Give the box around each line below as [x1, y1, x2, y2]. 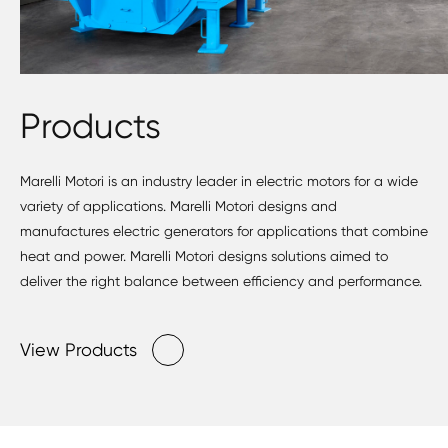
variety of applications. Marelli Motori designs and [20, 198, 337, 215]
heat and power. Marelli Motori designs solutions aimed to [20, 248, 388, 265]
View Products [20, 339, 137, 361]
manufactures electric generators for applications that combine [20, 223, 428, 240]
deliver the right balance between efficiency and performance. [20, 273, 422, 290]
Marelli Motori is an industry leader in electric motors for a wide [20, 173, 418, 190]
